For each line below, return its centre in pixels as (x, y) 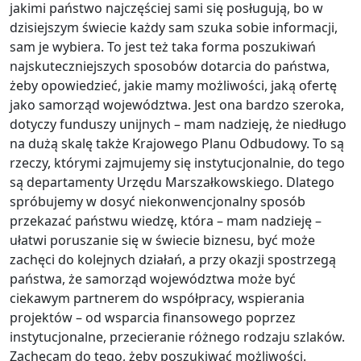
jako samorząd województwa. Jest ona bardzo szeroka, (177, 105)
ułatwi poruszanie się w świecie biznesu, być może (162, 241)
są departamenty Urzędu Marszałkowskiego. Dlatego (172, 183)
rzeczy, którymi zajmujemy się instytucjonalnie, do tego (177, 163)
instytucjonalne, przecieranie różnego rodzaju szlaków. (177, 337)
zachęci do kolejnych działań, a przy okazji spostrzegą (173, 260)
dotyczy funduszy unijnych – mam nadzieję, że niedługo (178, 124)
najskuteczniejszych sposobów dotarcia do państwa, (170, 66)
